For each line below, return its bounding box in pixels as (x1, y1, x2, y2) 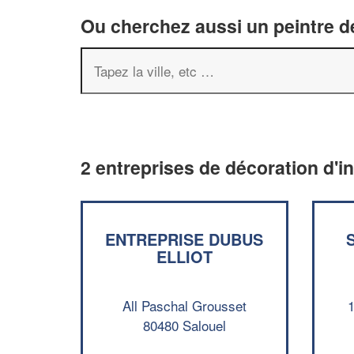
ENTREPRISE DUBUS (105, 228, 264, 250)
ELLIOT (156, 245, 213, 268)
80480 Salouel (142, 314, 226, 335)
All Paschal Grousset (122, 295, 247, 315)
